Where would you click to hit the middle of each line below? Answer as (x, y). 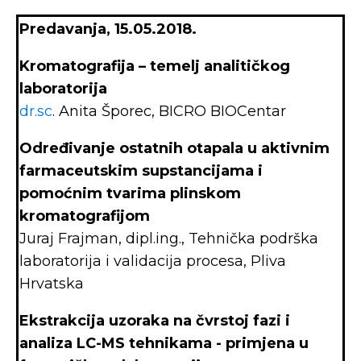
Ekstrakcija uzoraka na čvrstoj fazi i (155, 321)
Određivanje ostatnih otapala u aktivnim (174, 148)
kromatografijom (85, 216)
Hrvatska (54, 284)
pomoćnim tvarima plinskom (130, 193)
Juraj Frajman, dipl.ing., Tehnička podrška (169, 239)
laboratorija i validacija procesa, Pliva (153, 261)
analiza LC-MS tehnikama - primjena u (164, 343)
